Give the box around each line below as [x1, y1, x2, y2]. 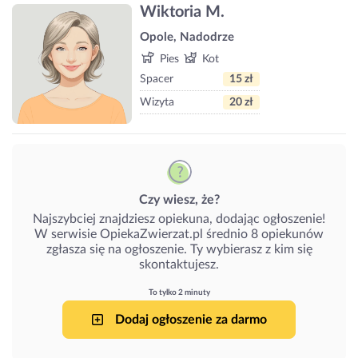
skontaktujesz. [139, 257, 219, 271]
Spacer [140, 73, 173, 85]
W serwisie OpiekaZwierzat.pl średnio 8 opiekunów [34, 227, 324, 241]
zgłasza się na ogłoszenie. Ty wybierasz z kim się [46, 242, 312, 256]
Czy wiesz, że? [138, 193, 220, 206]
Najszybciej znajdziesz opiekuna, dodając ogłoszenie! [33, 212, 325, 225]
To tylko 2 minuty [148, 288, 210, 296]
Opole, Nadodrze [140, 30, 234, 43]
